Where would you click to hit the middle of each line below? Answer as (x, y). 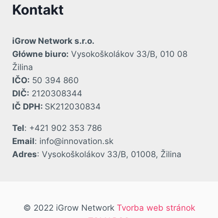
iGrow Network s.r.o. (53, 41)
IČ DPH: (28, 106)
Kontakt (38, 9)
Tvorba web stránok (156, 208)
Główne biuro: (40, 54)
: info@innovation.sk (74, 141)
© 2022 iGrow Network (70, 208)
